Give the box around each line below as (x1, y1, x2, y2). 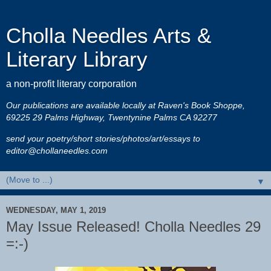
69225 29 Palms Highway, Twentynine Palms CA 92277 (6, 113, 217, 123)
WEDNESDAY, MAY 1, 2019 (6, 205, 106, 215)
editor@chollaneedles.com (6, 145, 108, 155)
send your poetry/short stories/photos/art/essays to (6, 133, 200, 143)
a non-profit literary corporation (6, 79, 137, 89)
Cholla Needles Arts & (6, 24, 211, 47)
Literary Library (6, 48, 148, 71)
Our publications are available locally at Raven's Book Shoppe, (6, 100, 245, 111)
